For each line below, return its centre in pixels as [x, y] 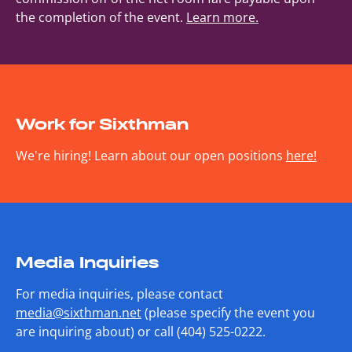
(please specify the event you [228, 312]
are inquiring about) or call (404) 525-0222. [141, 331]
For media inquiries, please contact [119, 293]
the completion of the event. [101, 17]
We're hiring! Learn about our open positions [151, 155]
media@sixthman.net [79, 312]
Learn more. [222, 17]
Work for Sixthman [102, 124]
